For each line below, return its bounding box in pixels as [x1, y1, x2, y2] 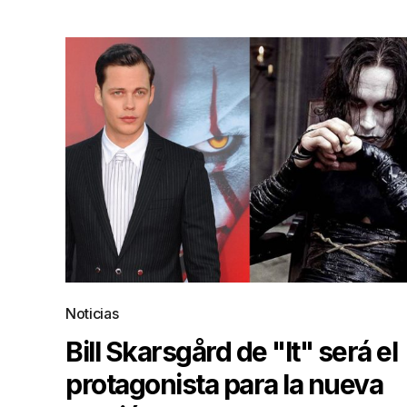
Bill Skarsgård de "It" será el [65, 335, 397, 368]
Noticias [65, 304, 119, 323]
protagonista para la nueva [65, 368, 382, 401]
